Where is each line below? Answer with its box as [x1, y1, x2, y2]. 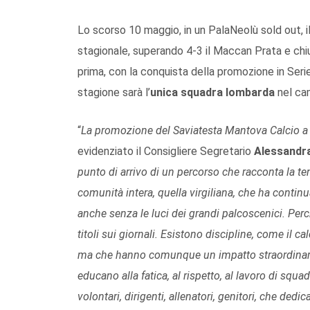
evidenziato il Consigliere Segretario [77, 144, 254, 158]
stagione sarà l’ [77, 85, 150, 99]
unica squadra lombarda [150, 85, 277, 99]
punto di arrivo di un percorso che [77, 165, 239, 179]
